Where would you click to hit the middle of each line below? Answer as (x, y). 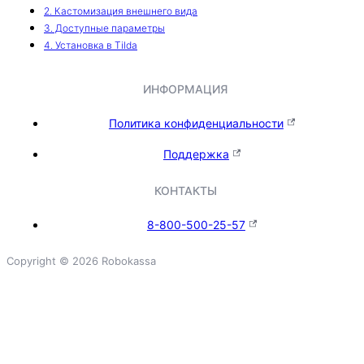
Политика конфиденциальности (196, 123)
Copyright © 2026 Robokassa (81, 260)
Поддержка (196, 154)
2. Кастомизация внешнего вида (121, 11)
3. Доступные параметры (104, 28)
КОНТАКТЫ (185, 190)
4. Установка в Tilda (91, 45)
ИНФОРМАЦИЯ (186, 89)
